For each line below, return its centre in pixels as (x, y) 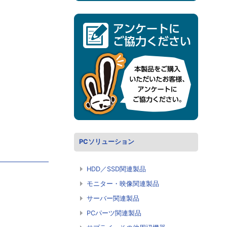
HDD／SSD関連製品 (116, 169)
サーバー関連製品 (113, 199)
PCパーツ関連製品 (114, 213)
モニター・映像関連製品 (123, 184)
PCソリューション (107, 142)
